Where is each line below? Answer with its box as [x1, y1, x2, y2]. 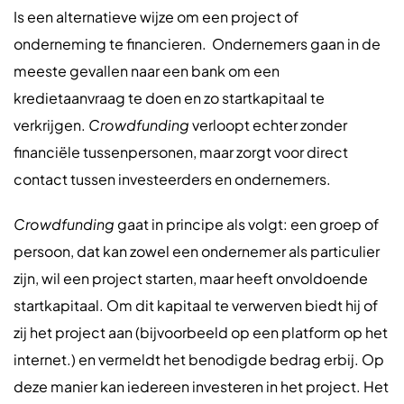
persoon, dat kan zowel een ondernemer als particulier [14, 242, 380, 261]
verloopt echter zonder [189, 115, 347, 134]
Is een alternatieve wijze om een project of [14, 7, 298, 26]
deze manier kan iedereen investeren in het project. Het [14, 377, 389, 396]
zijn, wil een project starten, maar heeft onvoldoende [14, 269, 368, 288]
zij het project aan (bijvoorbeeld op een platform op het [14, 323, 388, 342]
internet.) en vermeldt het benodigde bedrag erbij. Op [14, 350, 384, 369]
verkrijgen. [14, 115, 88, 134]
